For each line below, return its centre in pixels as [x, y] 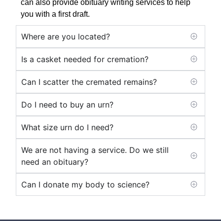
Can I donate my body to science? [85, 184]
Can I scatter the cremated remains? [89, 82]
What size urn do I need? [67, 127]
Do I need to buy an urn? [67, 104]
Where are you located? [66, 36]
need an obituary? [55, 162]
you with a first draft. [55, 14]
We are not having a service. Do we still [95, 150]
